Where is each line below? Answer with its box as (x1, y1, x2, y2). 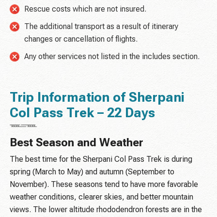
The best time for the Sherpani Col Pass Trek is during (10, 155, 192, 164)
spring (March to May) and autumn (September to (10, 167, 174, 177)
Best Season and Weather (10, 136, 143, 150)
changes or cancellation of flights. (24, 34, 138, 44)
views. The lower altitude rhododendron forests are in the (10, 205, 202, 215)
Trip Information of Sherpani (10, 90, 184, 106)
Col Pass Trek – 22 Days (10, 105, 155, 121)
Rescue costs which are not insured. (24, 4, 146, 14)
